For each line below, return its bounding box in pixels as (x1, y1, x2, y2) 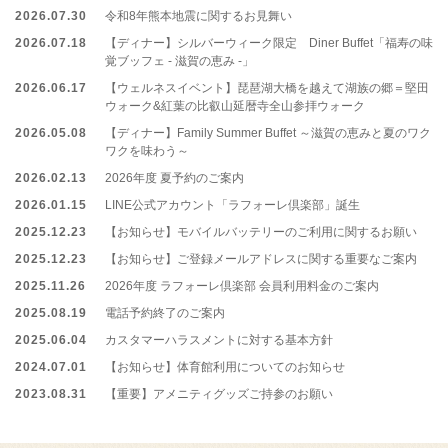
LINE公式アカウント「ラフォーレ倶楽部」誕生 (105, 197, 360, 212)
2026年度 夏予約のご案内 (105, 170, 244, 185)
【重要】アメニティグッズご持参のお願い (105, 386, 333, 401)
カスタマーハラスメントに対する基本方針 (105, 332, 333, 347)
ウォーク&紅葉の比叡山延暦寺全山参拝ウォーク (105, 98, 365, 113)
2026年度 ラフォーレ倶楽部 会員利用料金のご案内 (105, 278, 379, 293)
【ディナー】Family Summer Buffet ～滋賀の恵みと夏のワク (105, 125, 431, 140)
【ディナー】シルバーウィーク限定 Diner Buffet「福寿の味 (105, 35, 433, 50)
